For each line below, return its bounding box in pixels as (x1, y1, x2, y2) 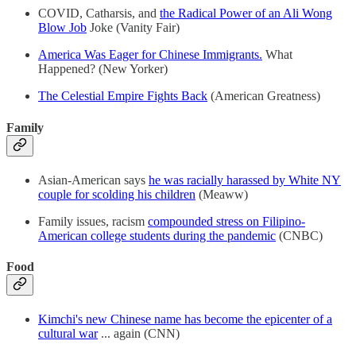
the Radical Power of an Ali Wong (160, 6, 332, 21)
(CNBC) (276, 228, 323, 242)
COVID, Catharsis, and (38, 6, 160, 21)
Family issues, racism (38, 214, 148, 228)
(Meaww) (195, 187, 248, 201)
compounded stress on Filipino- (148, 214, 305, 228)
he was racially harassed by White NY (149, 172, 341, 187)
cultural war (38, 327, 98, 341)
